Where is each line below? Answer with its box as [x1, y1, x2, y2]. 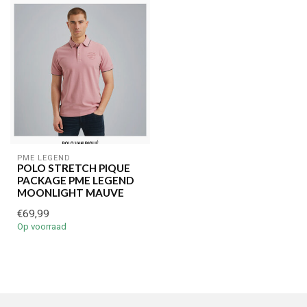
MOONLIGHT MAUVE [17, 186, 124, 199]
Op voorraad [17, 221, 66, 232]
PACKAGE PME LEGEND [17, 173, 134, 186]
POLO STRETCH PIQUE [17, 161, 130, 174]
